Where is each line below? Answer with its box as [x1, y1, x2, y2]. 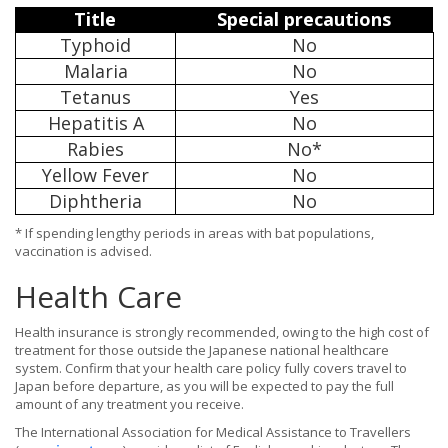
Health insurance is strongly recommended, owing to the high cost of [15, 323, 429, 342]
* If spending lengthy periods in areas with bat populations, [15, 224, 374, 243]
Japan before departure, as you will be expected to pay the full [15, 377, 394, 396]
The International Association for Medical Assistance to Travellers [15, 423, 411, 442]
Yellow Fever [42, 163, 149, 188]
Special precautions [217, 7, 391, 32]
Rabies [67, 137, 124, 162]
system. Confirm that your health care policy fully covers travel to [15, 359, 407, 378]
